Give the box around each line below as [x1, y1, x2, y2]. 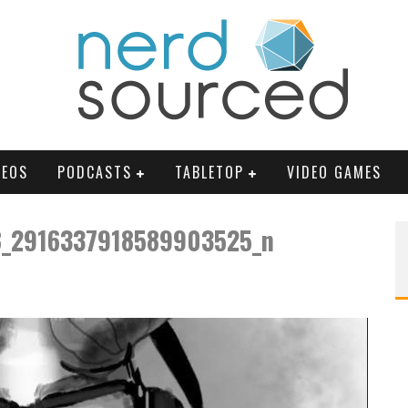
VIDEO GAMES [287, 161, 382, 183]
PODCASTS [57, 161, 132, 183]
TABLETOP [175, 161, 244, 183]
